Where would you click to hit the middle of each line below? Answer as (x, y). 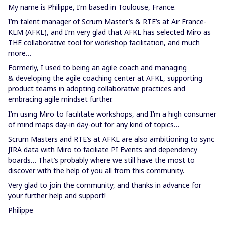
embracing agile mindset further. (61, 99)
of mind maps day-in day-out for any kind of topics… (94, 124)
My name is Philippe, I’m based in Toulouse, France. (92, 7)
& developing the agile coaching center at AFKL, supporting (105, 78)
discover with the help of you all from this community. (96, 170)
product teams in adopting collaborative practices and (97, 88)
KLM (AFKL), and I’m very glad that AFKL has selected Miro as (109, 32)
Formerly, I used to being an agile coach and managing (97, 67)
